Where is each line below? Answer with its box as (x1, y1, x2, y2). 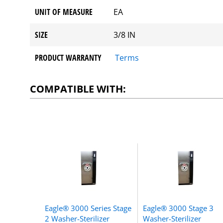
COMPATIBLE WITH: (30, 82, 126, 96)
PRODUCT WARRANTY (35, 52, 102, 63)
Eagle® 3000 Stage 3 (142, 203, 214, 213)
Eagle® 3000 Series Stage (45, 203, 132, 213)
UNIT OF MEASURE (35, 6, 93, 17)
